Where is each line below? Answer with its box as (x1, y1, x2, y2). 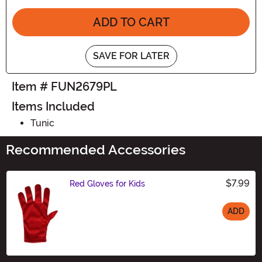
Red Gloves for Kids (70, 178, 145, 188)
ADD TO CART (92, 15, 170, 29)
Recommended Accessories (6, 142, 185, 158)
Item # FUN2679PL (12, 79, 117, 94)
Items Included (12, 99, 95, 113)
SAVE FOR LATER (92, 50, 170, 61)
